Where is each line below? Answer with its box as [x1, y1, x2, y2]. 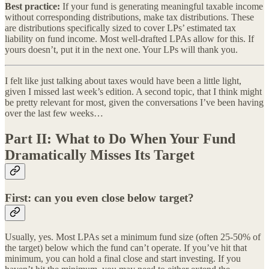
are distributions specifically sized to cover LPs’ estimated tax [5, 22, 236, 33]
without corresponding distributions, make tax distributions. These [5, 11, 254, 22]
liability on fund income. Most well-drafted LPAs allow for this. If [5, 33, 254, 44]
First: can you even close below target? [5, 191, 194, 204]
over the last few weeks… [5, 107, 103, 118]
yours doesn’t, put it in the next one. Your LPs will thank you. [5, 44, 238, 55]
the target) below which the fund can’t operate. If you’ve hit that [5, 243, 247, 253]
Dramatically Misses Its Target [5, 147, 195, 163]
